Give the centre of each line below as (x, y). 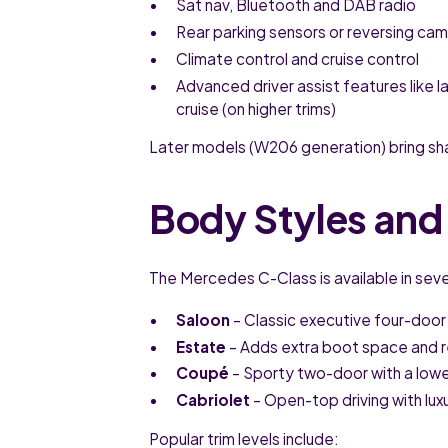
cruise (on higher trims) (256, 108)
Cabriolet (213, 400)
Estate (201, 346)
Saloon (203, 319)
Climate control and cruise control (298, 58)
